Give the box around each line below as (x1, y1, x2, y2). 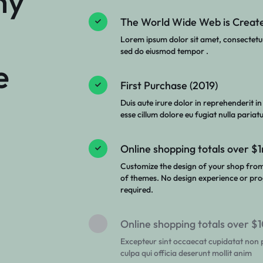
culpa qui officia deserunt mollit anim (120, 247, 252, 258)
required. (120, 184, 153, 195)
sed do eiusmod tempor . (120, 45, 208, 56)
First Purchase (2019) (120, 78, 218, 92)
